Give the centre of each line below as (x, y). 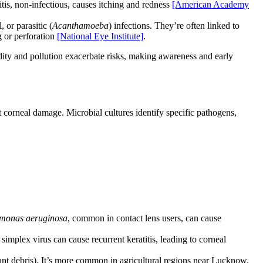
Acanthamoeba (80, 26)
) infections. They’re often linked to (174, 26)
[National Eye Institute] (100, 36)
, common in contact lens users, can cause (144, 218)
